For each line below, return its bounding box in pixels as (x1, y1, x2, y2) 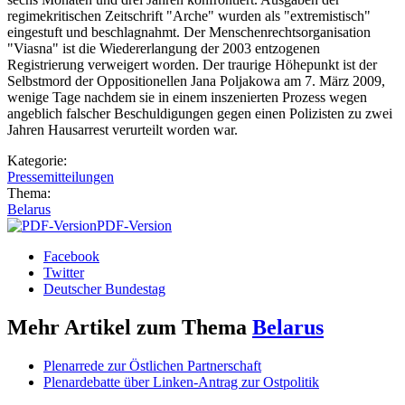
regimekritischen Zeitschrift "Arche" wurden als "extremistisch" (7, 8, 371, 24)
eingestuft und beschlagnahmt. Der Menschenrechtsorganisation (7, 24, 371, 41)
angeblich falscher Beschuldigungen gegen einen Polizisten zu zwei (7, 106, 392, 122)
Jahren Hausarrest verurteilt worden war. (7, 122, 238, 138)
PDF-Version (97, 218, 172, 234)
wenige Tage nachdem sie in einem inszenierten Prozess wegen (7, 89, 367, 106)
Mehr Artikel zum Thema (7, 316, 252, 340)
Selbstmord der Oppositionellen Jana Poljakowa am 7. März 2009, (7, 73, 385, 89)
